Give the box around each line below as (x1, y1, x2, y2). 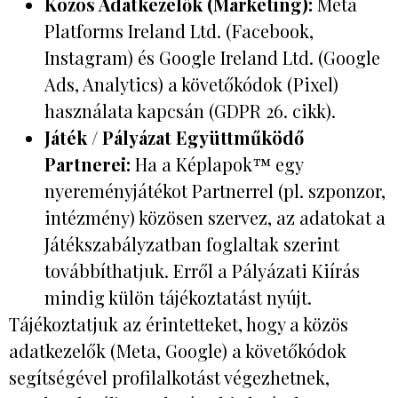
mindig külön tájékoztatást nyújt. (44, 284, 312, 309)
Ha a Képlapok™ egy (131, 151, 303, 176)
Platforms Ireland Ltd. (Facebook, (44, 18, 314, 43)
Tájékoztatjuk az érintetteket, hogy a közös (9, 311, 348, 336)
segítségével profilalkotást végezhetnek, (9, 364, 330, 389)
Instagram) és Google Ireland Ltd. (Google (44, 44, 380, 69)
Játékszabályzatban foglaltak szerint (44, 231, 339, 256)
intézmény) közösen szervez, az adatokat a (44, 204, 386, 229)
